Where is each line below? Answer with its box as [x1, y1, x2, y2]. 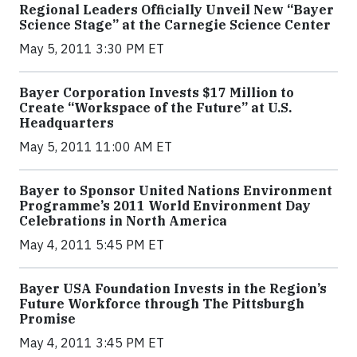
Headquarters [19, 115, 114, 131]
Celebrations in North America [19, 213, 227, 229]
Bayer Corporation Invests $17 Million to [19, 84, 294, 100]
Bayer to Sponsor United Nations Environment [19, 182, 332, 198]
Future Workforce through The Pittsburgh [19, 296, 304, 312]
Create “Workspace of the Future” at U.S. [19, 100, 292, 116]
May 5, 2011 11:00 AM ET [19, 139, 172, 155]
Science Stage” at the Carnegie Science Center [19, 17, 331, 33]
